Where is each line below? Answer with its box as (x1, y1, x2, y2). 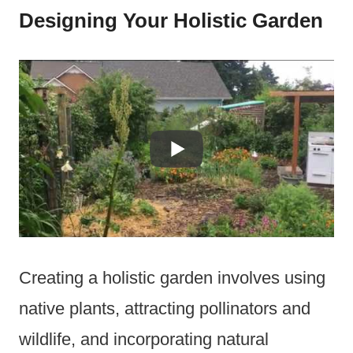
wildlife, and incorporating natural (19, 329, 269, 350)
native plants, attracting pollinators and (19, 299, 310, 319)
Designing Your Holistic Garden (19, 9, 323, 33)
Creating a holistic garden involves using (19, 268, 325, 288)
